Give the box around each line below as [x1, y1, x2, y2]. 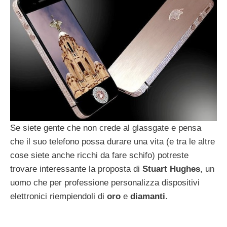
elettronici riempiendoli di [10, 191, 107, 201]
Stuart [142, 164, 167, 174]
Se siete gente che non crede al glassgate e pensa [10, 123, 201, 133]
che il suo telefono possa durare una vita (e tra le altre [10, 136, 215, 146]
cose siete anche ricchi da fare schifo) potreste [10, 150, 188, 160]
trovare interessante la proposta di [10, 164, 142, 174]
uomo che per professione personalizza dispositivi [10, 177, 200, 187]
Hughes [170, 164, 200, 174]
